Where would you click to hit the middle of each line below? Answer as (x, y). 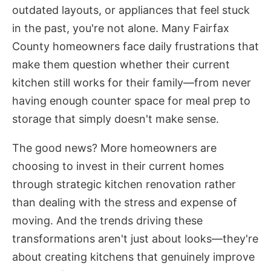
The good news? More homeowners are (114, 148)
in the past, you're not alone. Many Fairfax (121, 28)
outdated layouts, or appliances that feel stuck (131, 10)
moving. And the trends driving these (107, 221)
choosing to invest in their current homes (118, 166)
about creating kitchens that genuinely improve (133, 257)
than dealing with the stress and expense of (125, 203)
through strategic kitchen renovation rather (124, 184)
